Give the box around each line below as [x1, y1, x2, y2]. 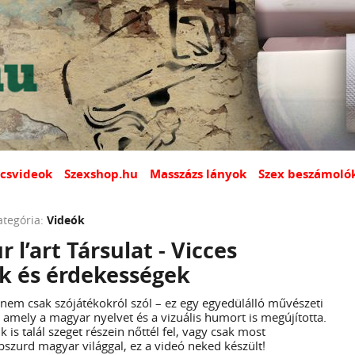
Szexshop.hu [64, 166, 138, 182]
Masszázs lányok [150, 166, 246, 182]
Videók [46, 212, 85, 227]
